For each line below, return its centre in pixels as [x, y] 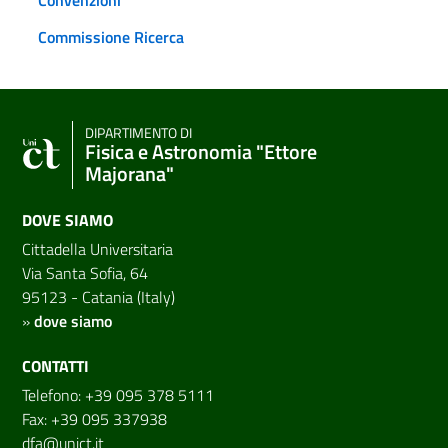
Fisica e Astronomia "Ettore [201, 151]
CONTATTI [55, 365]
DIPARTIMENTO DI [138, 132]
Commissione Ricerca [111, 36]
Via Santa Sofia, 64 [85, 272]
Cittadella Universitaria [97, 248]
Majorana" [129, 173]
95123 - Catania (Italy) [98, 296]
